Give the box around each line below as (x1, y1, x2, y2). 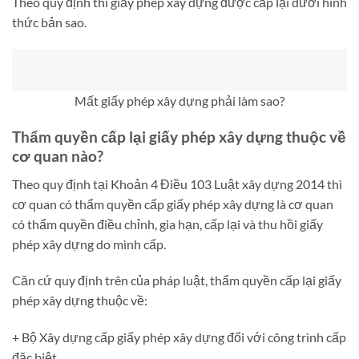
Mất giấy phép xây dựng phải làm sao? (75, 93, 284, 109)
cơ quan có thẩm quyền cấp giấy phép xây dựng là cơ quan (12, 196, 333, 212)
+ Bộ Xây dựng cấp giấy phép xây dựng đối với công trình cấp (12, 329, 346, 345)
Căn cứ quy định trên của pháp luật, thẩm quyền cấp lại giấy (12, 272, 341, 288)
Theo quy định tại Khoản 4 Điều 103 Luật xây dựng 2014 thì (12, 175, 342, 192)
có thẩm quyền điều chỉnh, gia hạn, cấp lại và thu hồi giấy (12, 216, 323, 232)
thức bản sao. (12, 14, 87, 30)
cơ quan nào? (12, 147, 103, 166)
